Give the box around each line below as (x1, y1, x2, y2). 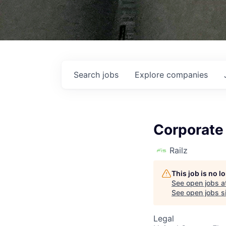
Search (74, 70, 102, 80)
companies (166, 70, 208, 80)
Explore (135, 70, 166, 80)
